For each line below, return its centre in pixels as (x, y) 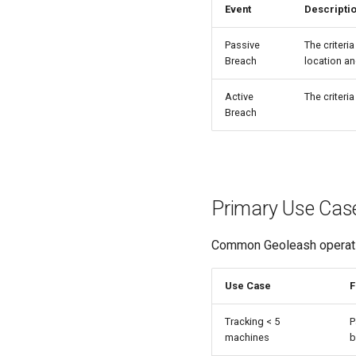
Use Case (248, 285)
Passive (242, 45)
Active (239, 97)
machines (247, 337)
